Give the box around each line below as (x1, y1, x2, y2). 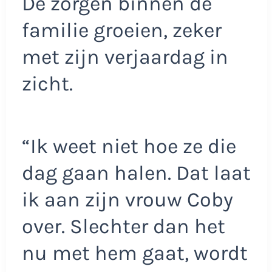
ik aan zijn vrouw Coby (21, 188, 233, 212)
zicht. (21, 71, 73, 96)
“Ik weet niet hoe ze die (21, 134, 236, 159)
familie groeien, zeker (21, 18, 222, 42)
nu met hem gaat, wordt (21, 241, 248, 266)
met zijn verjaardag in (21, 44, 228, 69)
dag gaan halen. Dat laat (21, 161, 251, 186)
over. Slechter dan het (21, 214, 225, 239)
